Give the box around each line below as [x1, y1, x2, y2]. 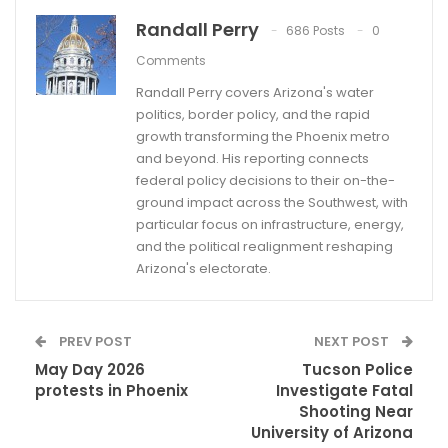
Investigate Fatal [276, 380, 413, 402]
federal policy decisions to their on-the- [136, 171, 395, 191]
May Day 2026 [35, 359, 145, 381]
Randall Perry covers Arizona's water [136, 83, 374, 103]
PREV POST [56, 332, 132, 352]
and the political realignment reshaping [136, 237, 393, 257]
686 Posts [286, 22, 345, 40]
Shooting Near [299, 401, 413, 423]
